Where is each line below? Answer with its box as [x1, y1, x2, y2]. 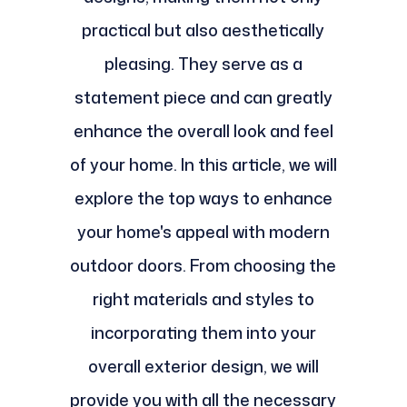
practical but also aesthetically [82, 18, 325, 43]
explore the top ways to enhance [74, 186, 333, 211]
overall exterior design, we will [87, 354, 319, 379]
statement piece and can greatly [74, 85, 333, 110]
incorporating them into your [90, 321, 316, 345]
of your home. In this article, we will [69, 153, 337, 177]
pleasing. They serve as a [104, 52, 303, 76]
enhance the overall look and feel [73, 119, 333, 144]
